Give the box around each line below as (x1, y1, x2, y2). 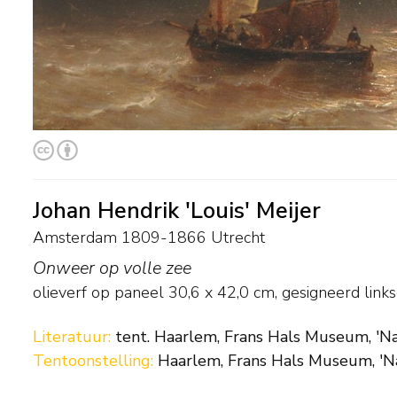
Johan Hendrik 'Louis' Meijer (33, 195, 321, 226)
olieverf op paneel (33, 281, 164, 303)
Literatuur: (33, 326, 115, 347)
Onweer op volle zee (33, 255, 191, 280)
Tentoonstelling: (33, 350, 158, 371)
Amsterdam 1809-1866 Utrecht (33, 226, 265, 248)
